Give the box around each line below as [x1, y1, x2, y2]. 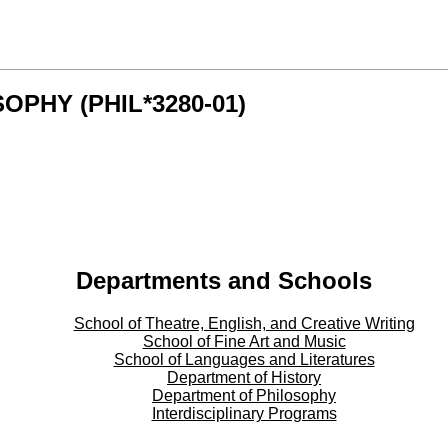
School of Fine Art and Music [142, 332, 346, 350]
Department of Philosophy [152, 386, 336, 404]
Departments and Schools [76, 266, 372, 294]
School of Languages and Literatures [113, 350, 375, 368]
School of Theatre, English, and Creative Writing [73, 314, 415, 332]
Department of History [167, 368, 321, 386]
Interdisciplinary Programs [151, 404, 337, 422]
